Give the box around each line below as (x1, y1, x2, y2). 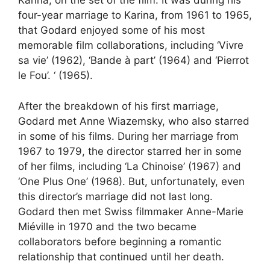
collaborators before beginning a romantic (18, 235, 221, 248)
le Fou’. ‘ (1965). (18, 69, 93, 81)
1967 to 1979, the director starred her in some (18, 145, 242, 157)
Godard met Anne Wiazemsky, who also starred (18, 115, 250, 127)
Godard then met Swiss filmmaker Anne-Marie (18, 205, 243, 218)
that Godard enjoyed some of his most (18, 24, 205, 36)
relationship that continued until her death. (18, 250, 224, 263)
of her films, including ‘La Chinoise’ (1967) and (18, 160, 241, 172)
